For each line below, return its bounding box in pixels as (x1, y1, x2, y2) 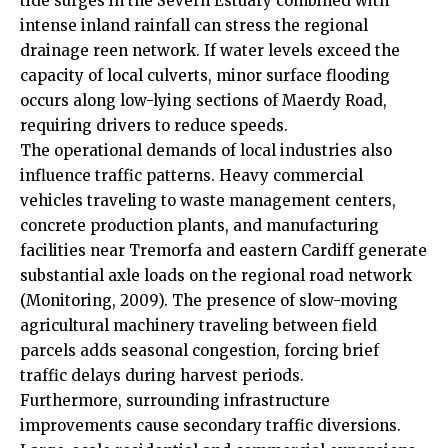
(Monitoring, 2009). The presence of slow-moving (20, 291, 398, 311)
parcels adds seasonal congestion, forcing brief (20, 341, 379, 361)
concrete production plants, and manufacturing (20, 216, 379, 236)
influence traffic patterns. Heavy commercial (20, 166, 363, 186)
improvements (20, 416, 136, 436)
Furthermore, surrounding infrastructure (20, 391, 330, 411)
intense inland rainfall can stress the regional (20, 16, 368, 36)
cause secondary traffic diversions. (136, 416, 401, 436)
